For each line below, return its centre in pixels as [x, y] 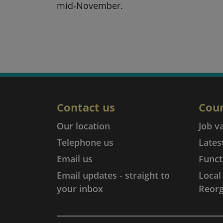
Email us [75, 159]
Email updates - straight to [113, 175]
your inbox [80, 189]
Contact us [86, 107]
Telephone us [85, 142]
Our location [83, 126]
